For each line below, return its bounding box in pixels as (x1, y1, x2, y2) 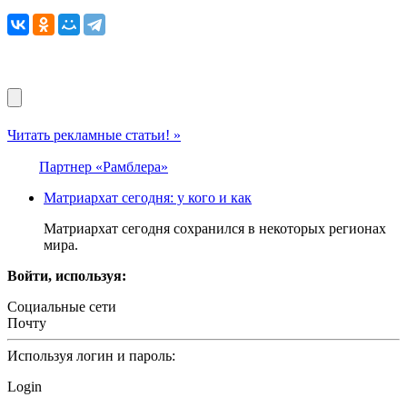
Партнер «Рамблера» (39, 159, 168, 175)
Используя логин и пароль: (7, 348, 175, 364)
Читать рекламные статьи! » (7, 127, 181, 144)
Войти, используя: (7, 268, 126, 284)
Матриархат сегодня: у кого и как (44, 190, 252, 206)
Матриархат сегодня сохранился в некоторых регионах (44, 221, 386, 237)
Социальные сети (7, 299, 116, 315)
